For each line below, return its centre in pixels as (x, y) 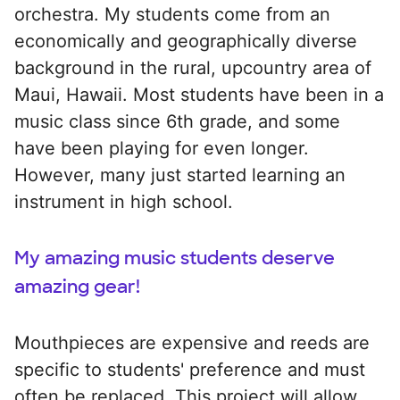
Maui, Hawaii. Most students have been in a (199, 94)
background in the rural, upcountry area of (193, 67)
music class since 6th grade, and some (177, 121)
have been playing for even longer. (162, 148)
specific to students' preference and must (190, 369)
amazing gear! (77, 286)
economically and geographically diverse (186, 41)
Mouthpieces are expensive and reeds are (192, 342)
